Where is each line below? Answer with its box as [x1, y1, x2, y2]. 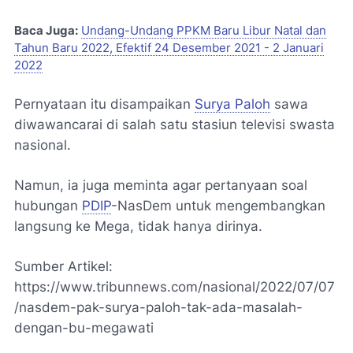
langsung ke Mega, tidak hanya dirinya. [14, 218, 262, 234]
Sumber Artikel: [14, 258, 113, 274]
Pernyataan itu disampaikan [14, 96, 195, 112]
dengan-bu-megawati [14, 320, 154, 336]
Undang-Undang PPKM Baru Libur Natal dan [81, 24, 326, 38]
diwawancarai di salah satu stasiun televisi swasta [14, 117, 335, 132]
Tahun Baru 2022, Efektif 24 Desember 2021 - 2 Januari [14, 41, 324, 55]
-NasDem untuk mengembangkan [111, 198, 325, 214]
